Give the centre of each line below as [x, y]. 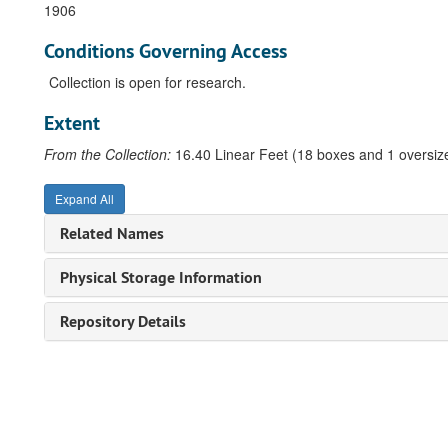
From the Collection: [107, 154]
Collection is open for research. [147, 82]
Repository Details [123, 321]
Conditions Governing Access [165, 51]
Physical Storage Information [161, 277]
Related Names [112, 233]
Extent [72, 123]
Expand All [84, 198]
